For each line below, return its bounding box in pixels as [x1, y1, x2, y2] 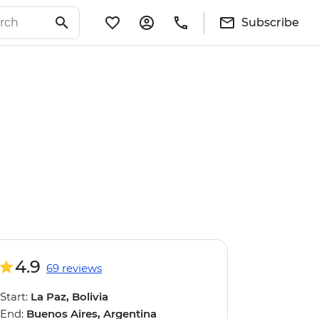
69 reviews [46, 261, 102, 275]
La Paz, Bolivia [31, 290, 108, 303]
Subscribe [241, 15, 299, 29]
